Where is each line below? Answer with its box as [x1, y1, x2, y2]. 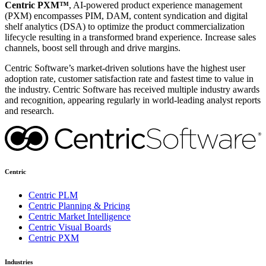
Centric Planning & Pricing [28, 201, 130, 211]
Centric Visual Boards [28, 222, 111, 233]
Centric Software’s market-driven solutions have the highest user [5, 62, 245, 73]
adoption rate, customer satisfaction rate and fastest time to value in [5, 73, 254, 84]
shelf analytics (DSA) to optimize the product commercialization [5, 21, 245, 31]
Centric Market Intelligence [28, 211, 131, 222]
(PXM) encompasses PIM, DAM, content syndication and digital [5, 10, 248, 21]
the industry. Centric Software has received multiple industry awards [5, 84, 259, 94]
